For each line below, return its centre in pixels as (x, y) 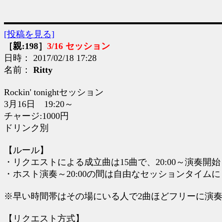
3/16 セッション (79, 46)
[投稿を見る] (29, 34)
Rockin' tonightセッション (54, 92)
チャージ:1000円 (36, 116)
